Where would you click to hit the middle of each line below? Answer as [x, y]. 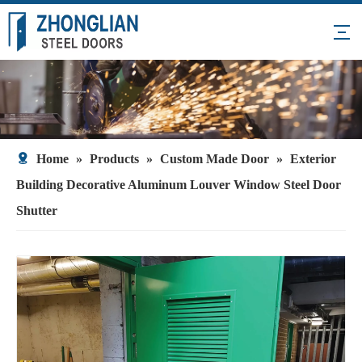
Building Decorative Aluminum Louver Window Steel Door [179, 185]
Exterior [313, 159]
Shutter [37, 210]
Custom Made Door [215, 159]
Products [114, 159]
